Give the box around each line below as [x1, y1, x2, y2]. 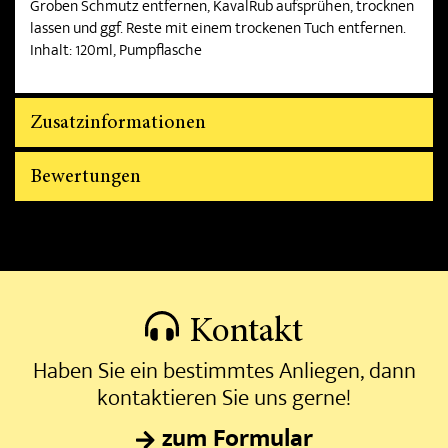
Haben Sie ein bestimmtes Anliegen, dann [32, 356, 416, 391]
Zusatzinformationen [30, 113, 206, 133]
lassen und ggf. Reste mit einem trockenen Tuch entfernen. [30, 18, 406, 42]
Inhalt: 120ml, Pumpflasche [30, 40, 202, 64]
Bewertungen [30, 167, 141, 187]
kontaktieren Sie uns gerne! [97, 383, 351, 418]
